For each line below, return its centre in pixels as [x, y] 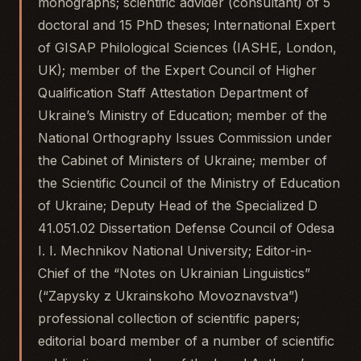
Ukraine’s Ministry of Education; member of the [183, 115]
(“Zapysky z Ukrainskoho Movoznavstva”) [168, 296]
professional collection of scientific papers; [169, 318]
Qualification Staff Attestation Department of [173, 93]
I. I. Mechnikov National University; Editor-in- [175, 251]
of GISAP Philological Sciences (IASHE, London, [187, 48]
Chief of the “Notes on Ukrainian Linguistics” [174, 273]
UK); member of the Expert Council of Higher [177, 70]
